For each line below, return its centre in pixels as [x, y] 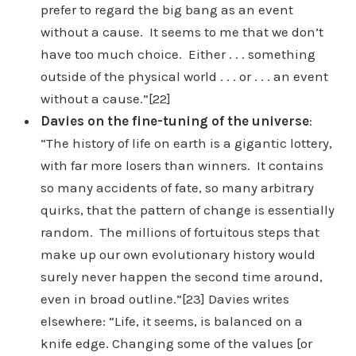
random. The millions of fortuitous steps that [180, 232]
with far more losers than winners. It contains [182, 165]
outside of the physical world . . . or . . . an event [184, 76]
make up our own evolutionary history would [178, 254]
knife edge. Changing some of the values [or [176, 343]
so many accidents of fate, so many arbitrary [177, 188]
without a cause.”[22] [105, 99]
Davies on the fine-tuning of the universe [174, 121]
